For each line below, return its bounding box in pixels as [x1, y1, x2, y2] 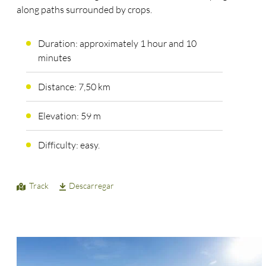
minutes [37, 52, 71, 64]
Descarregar [69, 180, 115, 191]
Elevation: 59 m [37, 110, 101, 122]
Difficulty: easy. [37, 139, 100, 151]
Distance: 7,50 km [37, 81, 110, 93]
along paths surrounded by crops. [17, 4, 153, 16]
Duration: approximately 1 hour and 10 [37, 37, 197, 50]
